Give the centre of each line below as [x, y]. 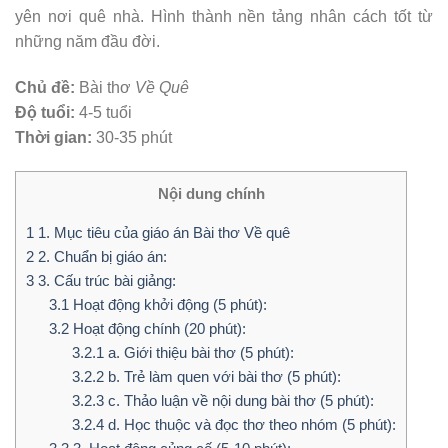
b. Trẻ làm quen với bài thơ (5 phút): [222, 376]
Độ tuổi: [45, 112]
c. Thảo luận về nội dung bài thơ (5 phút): [238, 400]
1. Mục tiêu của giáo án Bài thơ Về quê [162, 232]
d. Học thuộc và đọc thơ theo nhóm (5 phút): [249, 424]
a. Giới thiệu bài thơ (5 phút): [198, 352]
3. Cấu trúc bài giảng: [105, 280]
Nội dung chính [211, 193]
